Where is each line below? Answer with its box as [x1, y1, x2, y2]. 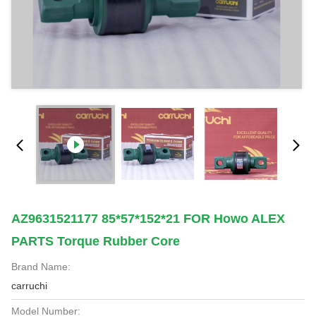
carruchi [11, 280, 47, 291]
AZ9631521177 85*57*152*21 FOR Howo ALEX [11, 212, 285, 226]
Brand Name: [11, 261, 71, 272]
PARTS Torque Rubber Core [11, 234, 180, 248]
